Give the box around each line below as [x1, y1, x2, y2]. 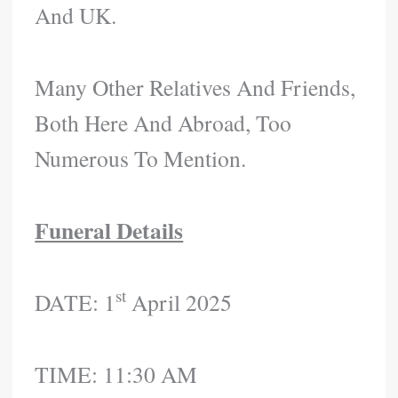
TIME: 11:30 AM [35, 358, 198, 389]
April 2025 [126, 286, 233, 317]
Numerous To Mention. [35, 143, 247, 174]
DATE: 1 [35, 286, 116, 317]
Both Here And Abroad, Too [35, 107, 292, 139]
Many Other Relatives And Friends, [35, 72, 356, 103]
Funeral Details [35, 213, 184, 248]
